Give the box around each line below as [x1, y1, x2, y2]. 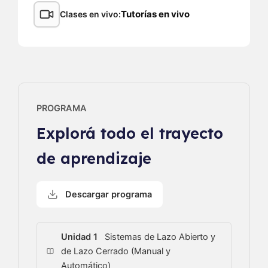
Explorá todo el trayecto [36, 123, 223, 143]
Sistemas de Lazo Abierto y [102, 232, 216, 243]
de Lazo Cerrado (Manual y [61, 246, 171, 257]
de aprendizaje [36, 148, 151, 168]
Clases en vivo [60, 9, 118, 20]
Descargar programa [65, 189, 152, 200]
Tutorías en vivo [121, 8, 190, 20]
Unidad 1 [61, 232, 98, 243]
